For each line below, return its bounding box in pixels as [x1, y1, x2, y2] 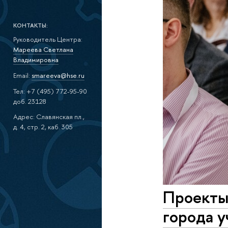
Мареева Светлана [13, 45, 73, 54]
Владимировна [13, 55, 59, 65]
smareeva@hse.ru [31, 71, 84, 80]
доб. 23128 [13, 96, 46, 106]
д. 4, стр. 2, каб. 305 [13, 122, 73, 132]
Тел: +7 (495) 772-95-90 [13, 86, 87, 96]
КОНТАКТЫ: [13, 21, 48, 30]
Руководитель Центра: [13, 35, 82, 44]
